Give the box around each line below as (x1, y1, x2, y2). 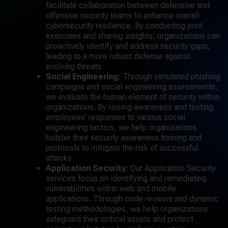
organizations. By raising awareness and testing (46, 102, 213, 112)
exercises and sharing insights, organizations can (46, 31, 220, 41)
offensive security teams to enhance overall (46, 11, 199, 20)
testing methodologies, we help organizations (46, 204, 208, 214)
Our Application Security (128, 163, 216, 173)
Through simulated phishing (121, 72, 220, 81)
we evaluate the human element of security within (46, 92, 219, 102)
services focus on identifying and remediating (46, 174, 207, 183)
